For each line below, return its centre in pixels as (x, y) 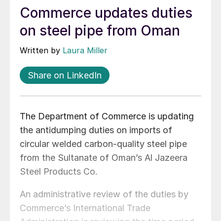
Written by (41, 51)
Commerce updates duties (106, 13)
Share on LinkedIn (65, 75)
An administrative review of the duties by (104, 194)
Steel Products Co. (59, 172)
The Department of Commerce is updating (107, 116)
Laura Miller (85, 51)
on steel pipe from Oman (100, 31)
